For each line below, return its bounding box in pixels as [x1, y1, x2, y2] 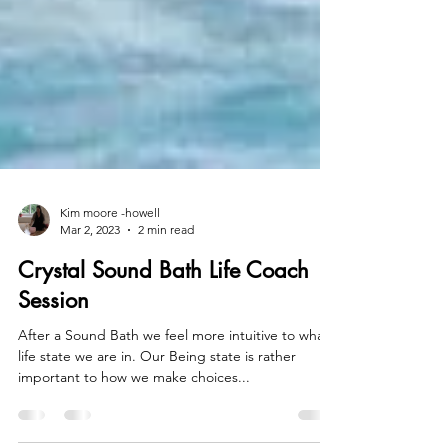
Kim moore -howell [60, 249, 160, 264]
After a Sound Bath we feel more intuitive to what [18, 370, 110, 388]
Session [18, 330, 89, 358]
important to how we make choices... [18, 412, 250, 430]
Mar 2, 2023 [60, 266, 120, 281]
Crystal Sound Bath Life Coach [18, 300, 309, 328]
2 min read [138, 266, 194, 281]
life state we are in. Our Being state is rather [18, 391, 296, 409]
